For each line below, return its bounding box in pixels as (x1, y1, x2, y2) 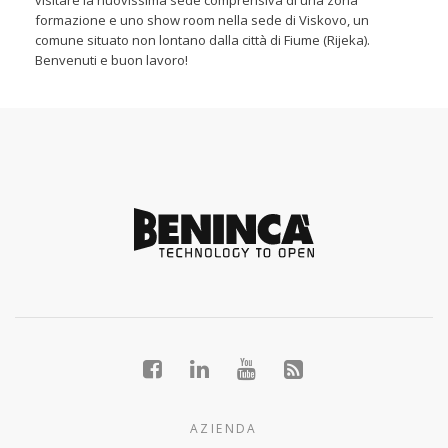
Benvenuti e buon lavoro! (35, 51, 188, 70)
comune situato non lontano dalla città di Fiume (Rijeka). (35, 31, 370, 50)
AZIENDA (190, 419, 258, 437)
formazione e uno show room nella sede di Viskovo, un (35, 11, 369, 30)
